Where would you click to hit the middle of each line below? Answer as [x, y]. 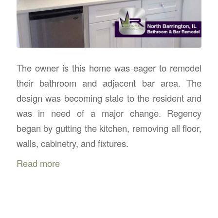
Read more [38, 163]
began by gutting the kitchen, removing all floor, [109, 128]
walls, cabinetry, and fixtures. [72, 143]
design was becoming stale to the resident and [109, 98]
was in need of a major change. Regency [109, 113]
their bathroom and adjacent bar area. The [109, 82]
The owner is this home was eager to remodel [109, 67]
